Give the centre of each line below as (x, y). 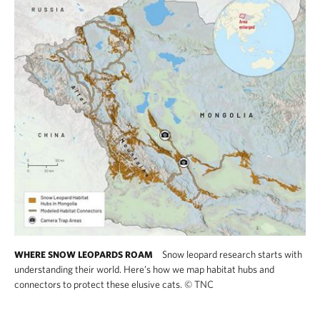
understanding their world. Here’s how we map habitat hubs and (144, 269)
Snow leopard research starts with (231, 254)
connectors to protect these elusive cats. (99, 284)
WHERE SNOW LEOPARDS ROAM (84, 254)
